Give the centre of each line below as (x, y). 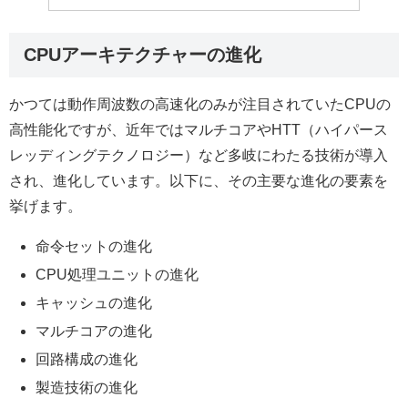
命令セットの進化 (94, 246)
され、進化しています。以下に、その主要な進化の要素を (199, 180)
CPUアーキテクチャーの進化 (143, 54)
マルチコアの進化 (94, 331)
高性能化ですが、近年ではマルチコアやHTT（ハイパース (199, 129)
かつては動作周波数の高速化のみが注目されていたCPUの (200, 104)
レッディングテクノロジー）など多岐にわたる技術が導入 (199, 155)
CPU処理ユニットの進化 (117, 274)
